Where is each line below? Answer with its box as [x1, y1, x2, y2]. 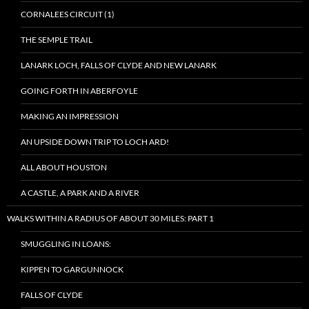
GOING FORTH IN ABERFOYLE [21, 86, 138, 96]
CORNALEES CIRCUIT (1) [21, 9, 114, 19]
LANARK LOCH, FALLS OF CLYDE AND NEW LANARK [21, 60, 217, 70]
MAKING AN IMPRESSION [21, 111, 119, 121]
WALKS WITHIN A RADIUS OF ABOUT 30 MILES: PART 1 [7, 213, 214, 223]
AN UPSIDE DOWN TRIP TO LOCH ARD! [21, 137, 169, 147]
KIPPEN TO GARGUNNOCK [21, 264, 123, 275]
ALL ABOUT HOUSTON [21, 162, 107, 172]
